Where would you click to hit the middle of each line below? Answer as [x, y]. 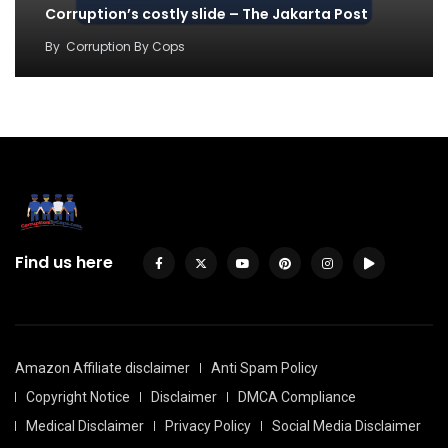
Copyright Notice [78, 396]
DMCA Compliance [297, 396]
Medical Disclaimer [85, 425]
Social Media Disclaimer [346, 425]
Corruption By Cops [125, 46]
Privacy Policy [208, 425]
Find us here [64, 262]
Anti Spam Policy [264, 367]
